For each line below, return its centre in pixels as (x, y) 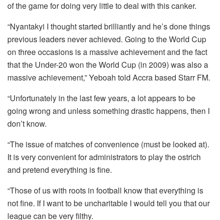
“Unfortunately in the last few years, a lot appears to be (101, 98)
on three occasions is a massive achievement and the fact (107, 52)
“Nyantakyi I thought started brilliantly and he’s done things (109, 26)
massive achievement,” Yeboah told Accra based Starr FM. (109, 77)
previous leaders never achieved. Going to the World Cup (107, 39)
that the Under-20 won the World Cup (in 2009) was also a (108, 64)
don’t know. (27, 123)
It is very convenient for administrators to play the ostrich (104, 157)
